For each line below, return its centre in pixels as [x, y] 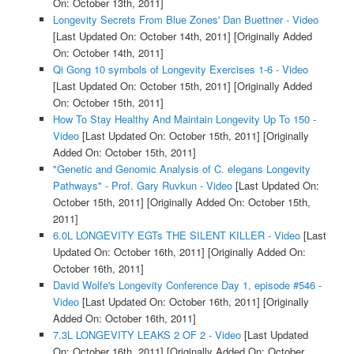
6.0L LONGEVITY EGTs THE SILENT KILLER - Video [176, 235]
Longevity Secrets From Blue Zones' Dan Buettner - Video [185, 20]
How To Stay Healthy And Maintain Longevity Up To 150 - [184, 119]
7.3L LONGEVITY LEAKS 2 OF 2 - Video [147, 335]
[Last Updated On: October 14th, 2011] [141, 36]
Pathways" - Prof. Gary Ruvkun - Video [142, 186]
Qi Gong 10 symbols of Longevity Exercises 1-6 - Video [180, 70]
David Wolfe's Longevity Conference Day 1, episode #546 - [187, 285]
